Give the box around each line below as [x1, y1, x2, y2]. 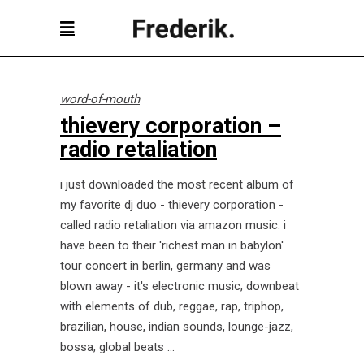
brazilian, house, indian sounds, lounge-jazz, [60, 319, 293, 334]
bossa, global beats [60, 340, 167, 354]
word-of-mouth [60, 92, 140, 106]
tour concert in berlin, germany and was [60, 258, 271, 273]
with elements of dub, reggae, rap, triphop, [60, 299, 284, 314]
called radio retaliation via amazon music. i [60, 218, 286, 232]
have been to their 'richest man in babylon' [60, 238, 284, 253]
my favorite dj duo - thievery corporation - [60, 197, 284, 212]
